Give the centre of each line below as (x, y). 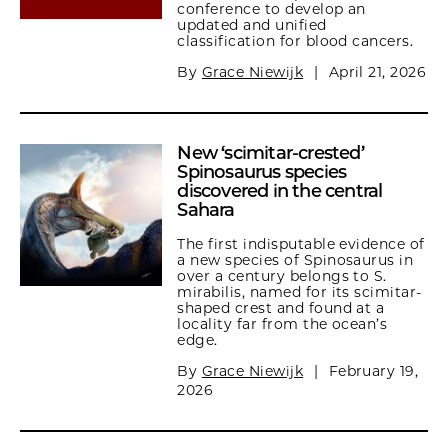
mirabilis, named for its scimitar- (299, 292)
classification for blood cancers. (295, 41)
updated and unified (252, 25)
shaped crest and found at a (281, 308)
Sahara (206, 210)
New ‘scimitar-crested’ (270, 153)
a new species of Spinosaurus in (295, 260)
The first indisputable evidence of (301, 244)
